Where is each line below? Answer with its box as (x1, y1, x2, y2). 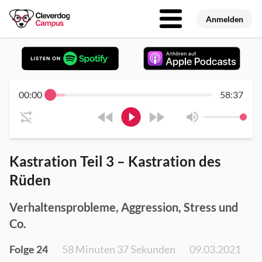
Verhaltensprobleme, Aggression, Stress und (9, 200, 238, 215)
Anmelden (206, 14, 243, 24)
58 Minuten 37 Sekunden (62, 243, 175, 256)
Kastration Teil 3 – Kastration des (9, 153, 220, 170)
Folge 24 (9, 243, 48, 256)
